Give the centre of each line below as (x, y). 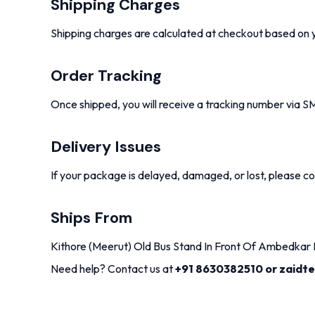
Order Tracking (106, 76)
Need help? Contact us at (113, 269)
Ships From (91, 218)
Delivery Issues (106, 147)
